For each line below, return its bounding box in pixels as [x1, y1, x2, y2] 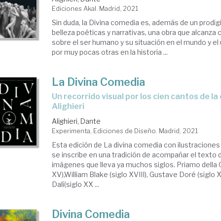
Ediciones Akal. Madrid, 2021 [52, 4, 139, 13]
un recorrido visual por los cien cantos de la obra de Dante [52, 92, 58, 102]
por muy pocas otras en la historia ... [52, 48, 168, 57]
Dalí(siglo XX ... [52, 180, 100, 189]
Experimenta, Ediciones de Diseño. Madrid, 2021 [52, 127, 198, 135]
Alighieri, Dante [52, 117, 101, 126]
